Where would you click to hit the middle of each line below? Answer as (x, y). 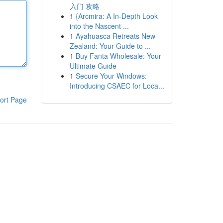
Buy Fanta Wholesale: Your (118, 56)
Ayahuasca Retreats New (115, 36)
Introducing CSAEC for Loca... (117, 86)
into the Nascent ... (99, 26)
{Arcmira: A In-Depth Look (116, 16)
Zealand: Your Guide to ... (110, 46)
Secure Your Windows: (111, 76)
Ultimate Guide (93, 66)
